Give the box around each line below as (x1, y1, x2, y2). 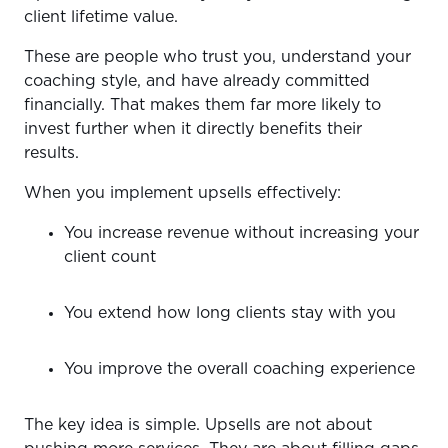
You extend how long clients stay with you (64, 304, 401, 321)
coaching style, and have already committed (24, 72, 370, 89)
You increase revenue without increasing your (64, 224, 419, 241)
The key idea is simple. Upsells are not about (24, 416, 372, 433)
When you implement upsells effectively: (24, 184, 346, 201)
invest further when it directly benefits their (24, 120, 362, 137)
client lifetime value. (24, 8, 183, 25)
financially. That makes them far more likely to (24, 96, 381, 113)
